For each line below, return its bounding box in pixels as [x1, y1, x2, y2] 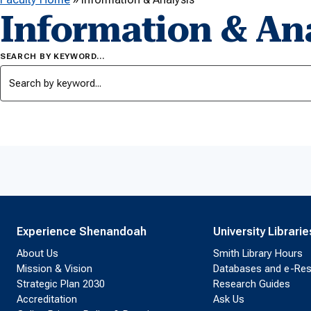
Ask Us [212, 293, 244, 305]
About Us [17, 247, 58, 260]
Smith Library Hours [212, 247, 303, 260]
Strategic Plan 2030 [17, 278, 105, 290]
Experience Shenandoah [17, 225, 146, 238]
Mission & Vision [17, 262, 92, 275]
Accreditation [17, 293, 77, 305]
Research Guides [212, 278, 290, 290]
